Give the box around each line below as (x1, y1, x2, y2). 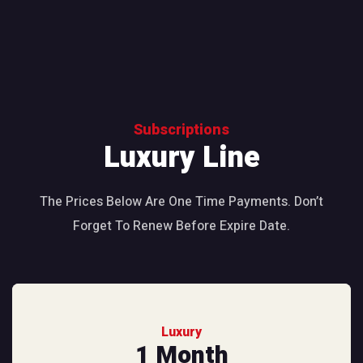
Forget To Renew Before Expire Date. (73, 216, 290, 237)
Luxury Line (103, 136, 260, 180)
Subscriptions (134, 119, 229, 142)
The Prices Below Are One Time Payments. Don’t (40, 192, 323, 212)
